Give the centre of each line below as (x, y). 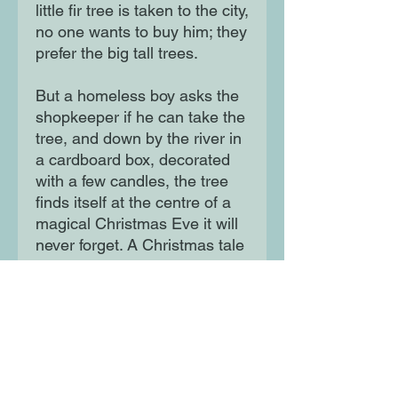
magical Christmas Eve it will (137, 224)
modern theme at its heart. (129, 288)
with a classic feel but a (117, 267)
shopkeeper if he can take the (140, 117)
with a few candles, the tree (132, 181)
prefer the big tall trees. (117, 53)
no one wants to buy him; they (141, 32)
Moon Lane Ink (151, 389)
